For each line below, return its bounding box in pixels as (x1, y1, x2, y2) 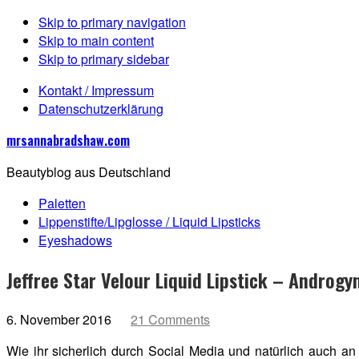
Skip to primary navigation (38, 13, 186, 31)
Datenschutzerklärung (38, 99, 163, 118)
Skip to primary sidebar (38, 50, 169, 68)
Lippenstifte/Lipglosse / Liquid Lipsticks (38, 212, 260, 231)
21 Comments (131, 309, 210, 329)
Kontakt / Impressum (38, 81, 154, 99)
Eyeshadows (38, 231, 112, 249)
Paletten (38, 194, 86, 212)
